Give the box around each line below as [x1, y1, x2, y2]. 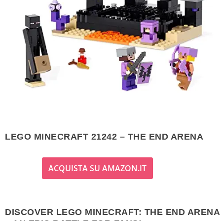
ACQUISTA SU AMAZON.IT [48, 163, 147, 174]
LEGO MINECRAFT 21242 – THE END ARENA [5, 132, 203, 142]
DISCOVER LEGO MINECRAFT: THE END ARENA [5, 207, 220, 217]
